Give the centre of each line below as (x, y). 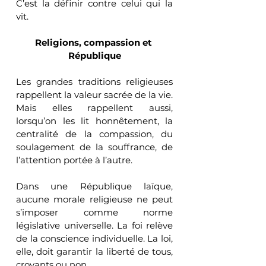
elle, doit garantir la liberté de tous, (94, 251)
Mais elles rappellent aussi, (94, 107)
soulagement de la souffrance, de (94, 147)
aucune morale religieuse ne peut (94, 199)
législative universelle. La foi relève (94, 225)
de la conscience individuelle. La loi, (94, 238)
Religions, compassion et (94, 42)
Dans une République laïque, (94, 186)
